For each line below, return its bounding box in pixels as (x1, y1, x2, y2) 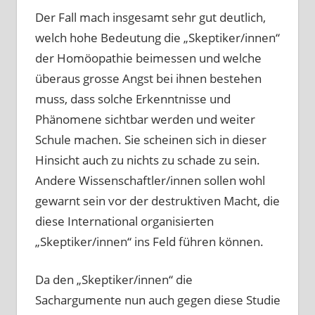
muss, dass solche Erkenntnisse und (34, 90, 231, 107)
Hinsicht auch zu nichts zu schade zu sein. (34, 151, 260, 168)
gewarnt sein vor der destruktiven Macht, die (34, 192, 280, 209)
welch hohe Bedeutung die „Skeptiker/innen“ (34, 29, 280, 46)
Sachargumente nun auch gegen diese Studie (34, 292, 281, 309)
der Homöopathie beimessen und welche (34, 49, 262, 66)
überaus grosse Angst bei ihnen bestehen (34, 70, 262, 86)
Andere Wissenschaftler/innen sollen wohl (34, 172, 265, 188)
